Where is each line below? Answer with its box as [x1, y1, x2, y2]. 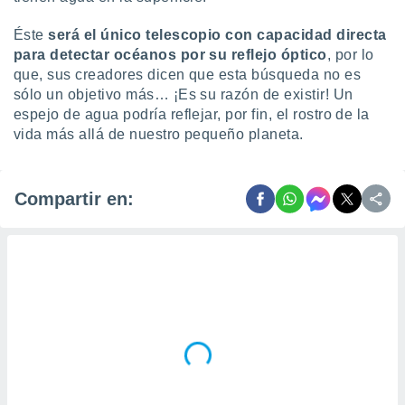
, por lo [326, 47, 374, 62]
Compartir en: [14, 188, 134, 209]
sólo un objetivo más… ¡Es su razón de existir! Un [14, 87, 353, 102]
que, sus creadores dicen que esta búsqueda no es [14, 67, 362, 82]
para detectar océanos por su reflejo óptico [14, 47, 327, 62]
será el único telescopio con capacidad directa [48, 27, 387, 42]
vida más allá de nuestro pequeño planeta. [14, 127, 304, 142]
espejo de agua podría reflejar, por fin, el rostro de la [14, 107, 370, 122]
